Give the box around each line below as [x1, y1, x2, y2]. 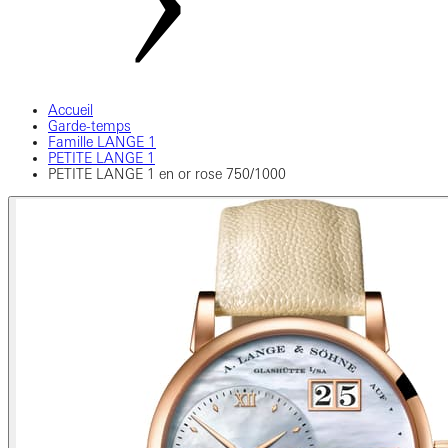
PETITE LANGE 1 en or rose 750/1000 [48, 166, 286, 182]
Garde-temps [48, 118, 131, 134]
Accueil [48, 102, 93, 118]
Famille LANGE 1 [48, 134, 156, 150]
